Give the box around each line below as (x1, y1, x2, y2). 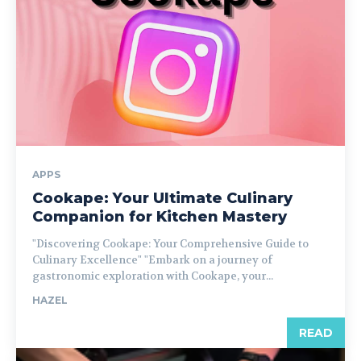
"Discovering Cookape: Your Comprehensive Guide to (32, 236, 309, 251)
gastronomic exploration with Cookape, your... (32, 268, 273, 283)
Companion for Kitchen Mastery (32, 207, 287, 226)
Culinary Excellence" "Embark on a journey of (32, 252, 272, 267)
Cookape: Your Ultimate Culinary (32, 189, 293, 207)
